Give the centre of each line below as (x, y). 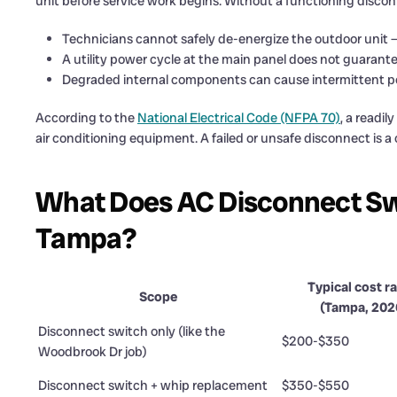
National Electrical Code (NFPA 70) (239, 117)
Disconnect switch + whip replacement (153, 385)
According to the (86, 117)
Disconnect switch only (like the (132, 331)
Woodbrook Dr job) (93, 351)
